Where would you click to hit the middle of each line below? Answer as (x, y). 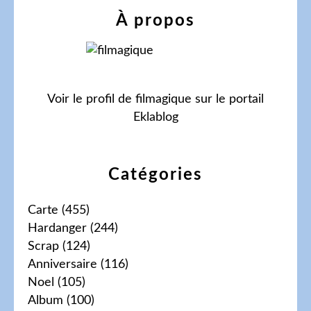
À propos (155, 20)
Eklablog (155, 117)
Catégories (155, 175)
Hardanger (57, 228)
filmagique (163, 99)
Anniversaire (62, 264)
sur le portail (228, 99)
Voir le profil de (91, 99)
